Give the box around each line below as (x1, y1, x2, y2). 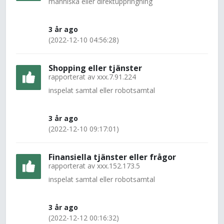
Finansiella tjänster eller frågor (48, 151, 176, 162)
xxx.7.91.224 (97, 72, 136, 81)
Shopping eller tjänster (48, 62, 142, 73)
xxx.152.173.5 (97, 161, 140, 170)
